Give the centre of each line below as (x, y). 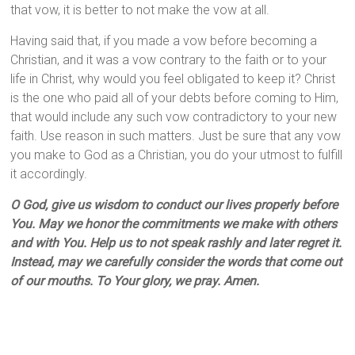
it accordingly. (49, 174)
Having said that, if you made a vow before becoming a (164, 41)
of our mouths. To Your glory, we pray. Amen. (135, 281)
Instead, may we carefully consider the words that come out (176, 262)
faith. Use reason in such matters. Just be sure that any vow (176, 136)
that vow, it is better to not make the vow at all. (140, 10)
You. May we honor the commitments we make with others (174, 224)
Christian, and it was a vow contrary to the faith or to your (169, 60)
